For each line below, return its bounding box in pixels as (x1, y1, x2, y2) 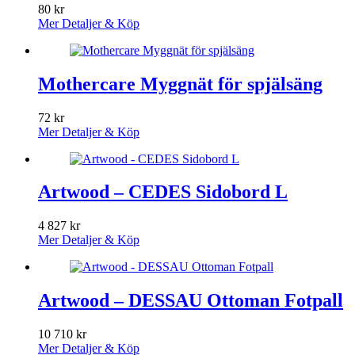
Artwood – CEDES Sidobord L (38, 181, 288, 203)
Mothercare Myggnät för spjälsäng (38, 73, 323, 94)
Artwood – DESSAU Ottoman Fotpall (38, 290, 343, 311)
